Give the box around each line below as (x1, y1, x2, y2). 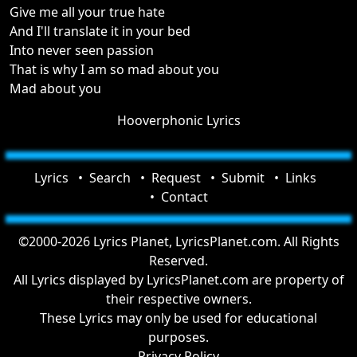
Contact (160, 188, 208, 206)
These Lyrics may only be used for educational (40, 309, 317, 327)
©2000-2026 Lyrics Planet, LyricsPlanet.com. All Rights (18, 233, 339, 250)
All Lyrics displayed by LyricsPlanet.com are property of (13, 271, 344, 288)
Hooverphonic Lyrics (116, 112, 241, 129)
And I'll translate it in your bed (10, 22, 190, 40)
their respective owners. (105, 290, 252, 308)
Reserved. (149, 252, 208, 269)
